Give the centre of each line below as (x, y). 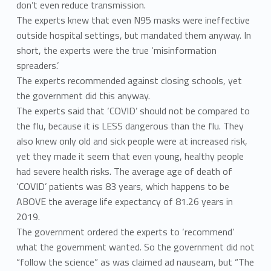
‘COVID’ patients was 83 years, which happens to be (122, 187)
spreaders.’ (37, 66)
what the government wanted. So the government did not (135, 247)
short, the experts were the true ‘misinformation (116, 51)
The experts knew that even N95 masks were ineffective (133, 20)
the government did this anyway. (83, 96)
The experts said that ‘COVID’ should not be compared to (133, 111)
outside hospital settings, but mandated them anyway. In (133, 35)
